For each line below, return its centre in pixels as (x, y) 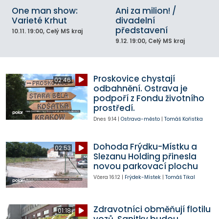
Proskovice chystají (134, 78)
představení (142, 30)
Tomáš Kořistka (183, 119)
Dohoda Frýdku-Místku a (145, 147)
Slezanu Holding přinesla (145, 157)
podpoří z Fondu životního (149, 98)
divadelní (135, 20)
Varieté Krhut (39, 20)
